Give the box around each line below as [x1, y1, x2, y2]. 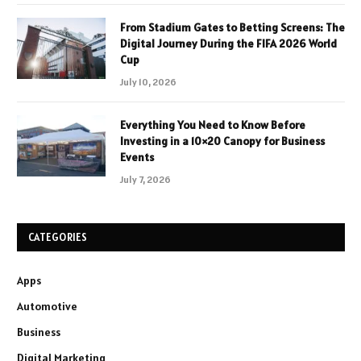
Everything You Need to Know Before [120, 117, 305, 132]
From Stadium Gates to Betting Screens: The [120, 19, 345, 35]
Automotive [17, 298, 77, 313]
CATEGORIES [28, 230, 88, 244]
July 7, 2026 [120, 172, 171, 185]
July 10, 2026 [120, 75, 176, 88]
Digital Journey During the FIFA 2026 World [120, 35, 337, 51]
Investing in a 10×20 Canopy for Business [120, 133, 325, 148]
